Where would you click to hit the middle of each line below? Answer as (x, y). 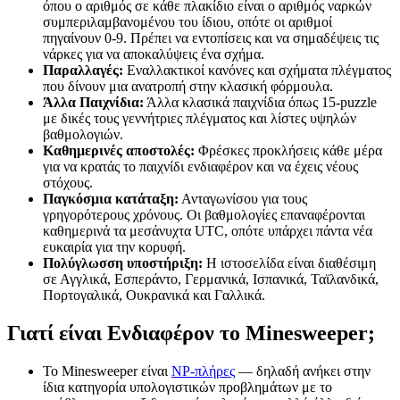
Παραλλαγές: (83, 70)
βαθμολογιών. (83, 134)
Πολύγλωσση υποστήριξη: (123, 262)
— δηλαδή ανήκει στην (303, 371)
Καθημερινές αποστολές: (119, 150)
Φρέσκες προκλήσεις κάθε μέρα (288, 150)
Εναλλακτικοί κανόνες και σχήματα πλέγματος (257, 70)
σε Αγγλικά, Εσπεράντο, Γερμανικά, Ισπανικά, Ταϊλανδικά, (211, 279)
